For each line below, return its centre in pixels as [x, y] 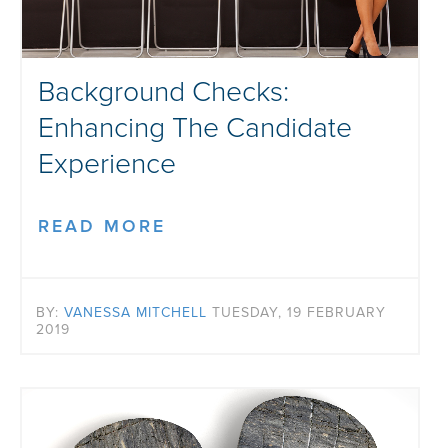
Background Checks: [163, 92]
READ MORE [102, 226]
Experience [107, 164]
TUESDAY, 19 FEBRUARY [299, 312]
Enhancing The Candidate [195, 128]
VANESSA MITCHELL [135, 312]
